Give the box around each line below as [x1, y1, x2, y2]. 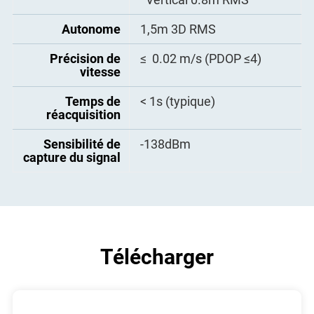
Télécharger [100, 244, 214, 269]
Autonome [61, 21, 121, 36]
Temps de [64, 93, 121, 109]
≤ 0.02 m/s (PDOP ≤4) [139, 50, 261, 66]
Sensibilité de [43, 136, 121, 151]
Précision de [49, 50, 121, 66]
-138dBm [139, 136, 191, 151]
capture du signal [22, 149, 121, 165]
